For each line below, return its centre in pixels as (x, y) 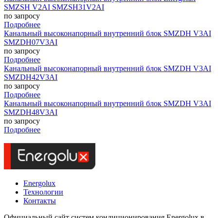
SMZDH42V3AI (31, 77)
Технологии (43, 192)
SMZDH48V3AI (31, 112)
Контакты (40, 201)
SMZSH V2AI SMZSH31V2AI (54, 7)
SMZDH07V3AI (31, 42)
